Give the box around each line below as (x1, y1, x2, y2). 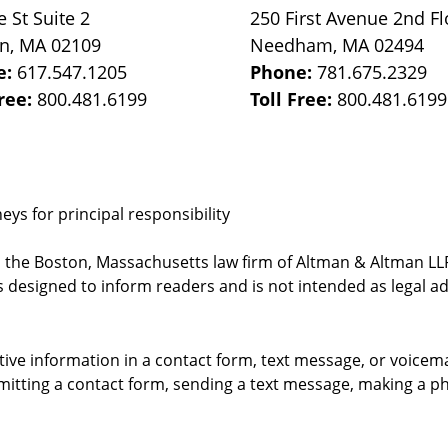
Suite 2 (33, 6, 91, 30)
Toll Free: (250, 87, 338, 111)
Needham (250, 33, 334, 57)
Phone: (250, 60, 318, 84)
